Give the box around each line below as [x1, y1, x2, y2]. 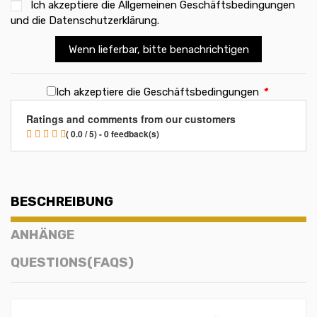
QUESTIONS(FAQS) [11, 254, 134, 270]
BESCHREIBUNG [11, 194, 113, 210]
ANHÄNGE [11, 227, 74, 243]
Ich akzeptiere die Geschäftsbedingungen [55, 86, 259, 99]
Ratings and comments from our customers [25, 112, 236, 127]
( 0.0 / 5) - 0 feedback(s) [65, 127, 159, 141]
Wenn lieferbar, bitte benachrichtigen [68, 42, 249, 56]
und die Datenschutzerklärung [11, 14, 157, 28]
